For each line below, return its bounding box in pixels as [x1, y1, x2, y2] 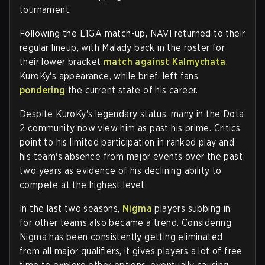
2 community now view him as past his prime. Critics [20, 122, 241, 134]
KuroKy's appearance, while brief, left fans [20, 70, 199, 82]
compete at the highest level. [20, 179, 146, 190]
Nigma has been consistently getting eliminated [20, 231, 223, 243]
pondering [20, 84, 66, 96]
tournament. [20, 4, 72, 15]
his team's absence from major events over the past [20, 150, 243, 162]
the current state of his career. [65, 84, 198, 96]
